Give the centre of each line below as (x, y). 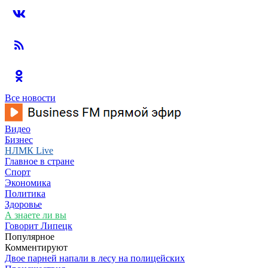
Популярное (30, 237)
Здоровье (23, 204)
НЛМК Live (29, 150)
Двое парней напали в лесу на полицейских (95, 258)
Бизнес (19, 140)
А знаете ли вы (36, 215)
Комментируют (36, 247)
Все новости (30, 98)
